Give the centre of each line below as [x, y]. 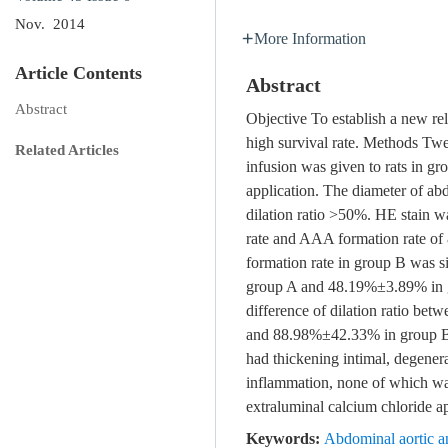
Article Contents [78, 73]
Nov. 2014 [50, 24]
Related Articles [67, 150]
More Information [310, 39]
